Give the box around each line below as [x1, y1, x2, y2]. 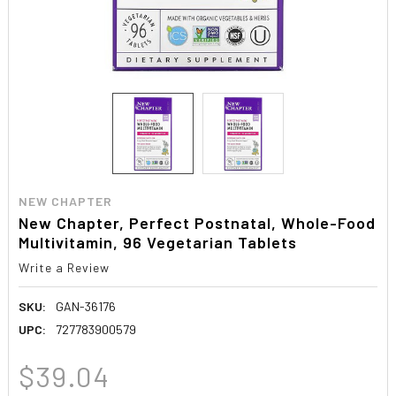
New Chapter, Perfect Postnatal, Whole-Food [19, 212, 377, 232]
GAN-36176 [56, 298, 117, 314]
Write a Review [19, 259, 110, 275]
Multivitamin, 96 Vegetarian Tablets [19, 232, 298, 252]
